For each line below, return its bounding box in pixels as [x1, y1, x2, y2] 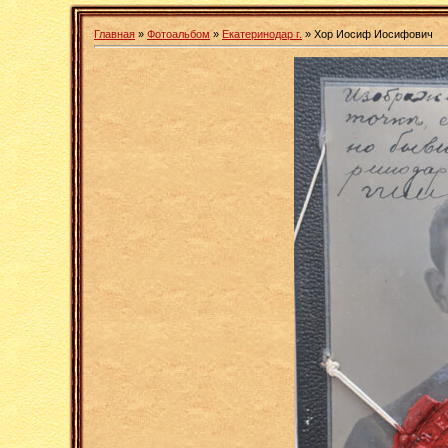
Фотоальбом [147, 28, 210, 40]
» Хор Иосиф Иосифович [302, 28, 433, 40]
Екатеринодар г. [222, 28, 302, 40]
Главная [94, 28, 135, 40]
